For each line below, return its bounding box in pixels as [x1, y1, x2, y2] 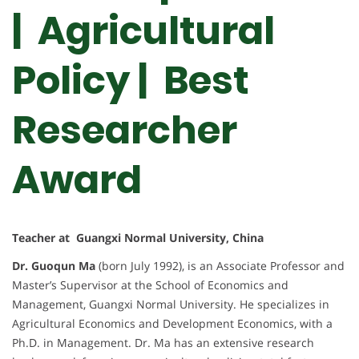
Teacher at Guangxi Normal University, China [12, 230, 264, 246]
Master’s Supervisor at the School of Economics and [12, 277, 288, 293]
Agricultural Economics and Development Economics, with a [12, 316, 333, 332]
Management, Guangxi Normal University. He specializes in [12, 296, 329, 313]
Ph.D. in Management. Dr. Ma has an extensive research [12, 335, 314, 351]
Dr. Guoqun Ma [12, 258, 95, 274]
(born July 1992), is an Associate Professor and [95, 258, 345, 274]
